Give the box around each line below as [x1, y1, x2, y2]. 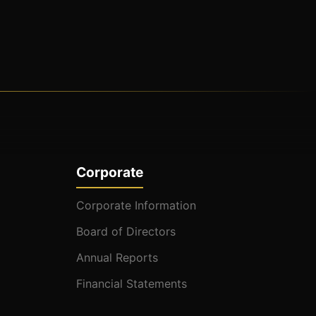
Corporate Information [76, 198, 197, 213]
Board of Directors [76, 224, 176, 239]
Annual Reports [76, 250, 159, 265]
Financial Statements [76, 276, 188, 291]
